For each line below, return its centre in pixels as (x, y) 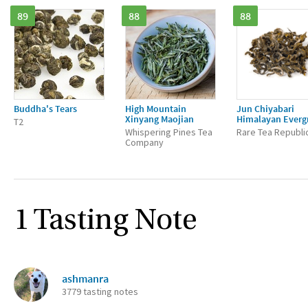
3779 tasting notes (100, 291)
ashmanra (85, 278)
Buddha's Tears (45, 109)
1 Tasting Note (105, 222)
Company (144, 142)
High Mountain (156, 109)
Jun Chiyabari (265, 109)
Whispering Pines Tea (169, 132)
